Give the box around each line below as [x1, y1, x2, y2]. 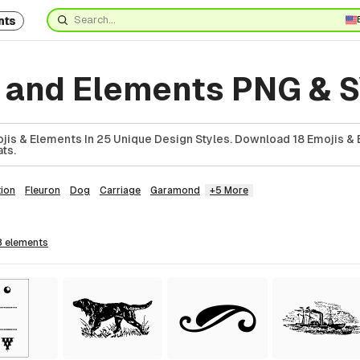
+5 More [210, 185, 248, 196]
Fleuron [25, 185, 60, 196]
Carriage [100, 185, 141, 196]
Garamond [150, 185, 200, 196]
